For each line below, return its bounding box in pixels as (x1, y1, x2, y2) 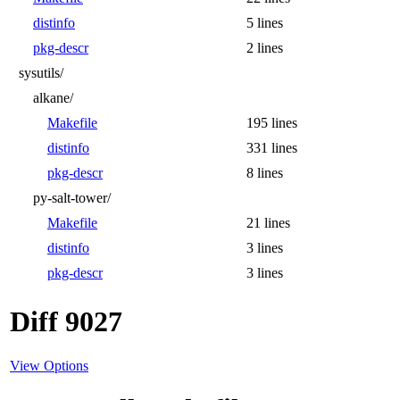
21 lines (246, 214, 290, 230)
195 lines (246, 114, 297, 130)
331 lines (246, 139, 297, 155)
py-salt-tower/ (33, 189, 111, 205)
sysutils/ (19, 64, 63, 80)
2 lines (246, 39, 283, 55)
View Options (10, 357, 88, 373)
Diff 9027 (10, 305, 122, 338)
